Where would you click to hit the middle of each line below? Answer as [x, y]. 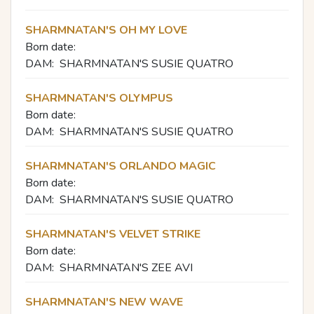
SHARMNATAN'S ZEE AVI [126, 267]
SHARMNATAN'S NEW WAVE [104, 302]
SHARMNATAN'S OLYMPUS [99, 98]
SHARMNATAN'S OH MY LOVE [106, 30]
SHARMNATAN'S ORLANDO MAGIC [121, 166]
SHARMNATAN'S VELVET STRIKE [113, 234]
